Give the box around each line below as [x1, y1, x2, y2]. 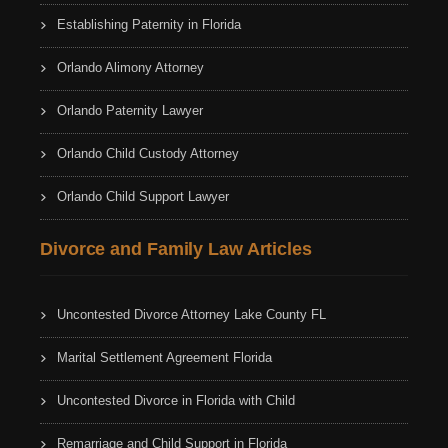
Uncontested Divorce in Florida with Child [57, 392, 295, 408]
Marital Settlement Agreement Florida [57, 349, 272, 365]
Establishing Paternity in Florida [57, 16, 241, 32]
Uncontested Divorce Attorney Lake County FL [57, 306, 326, 322]
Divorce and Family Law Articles [40, 238, 312, 259]
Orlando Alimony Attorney [57, 59, 204, 75]
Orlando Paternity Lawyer [57, 102, 203, 118]
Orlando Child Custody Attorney [57, 145, 239, 161]
